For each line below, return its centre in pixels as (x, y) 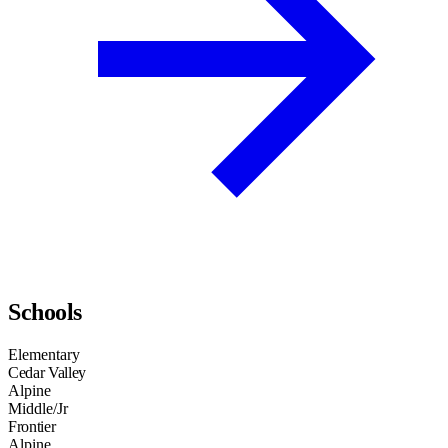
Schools (45, 312)
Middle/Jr (38, 409)
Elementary (44, 355)
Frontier (32, 427)
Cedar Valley (47, 373)
